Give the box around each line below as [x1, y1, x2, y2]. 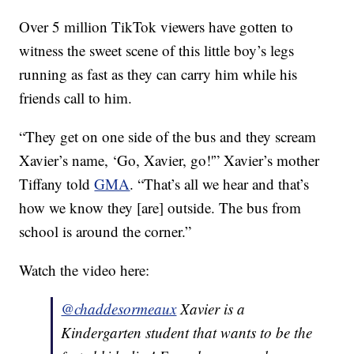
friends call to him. [19, 88, 133, 108]
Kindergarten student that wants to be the [61, 322, 313, 343]
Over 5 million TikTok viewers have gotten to [19, 17, 294, 37]
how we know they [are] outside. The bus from [19, 198, 302, 218]
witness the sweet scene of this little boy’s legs [19, 40, 295, 61]
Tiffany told [19, 174, 95, 194]
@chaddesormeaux [61, 299, 177, 319]
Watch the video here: [19, 260, 150, 281]
